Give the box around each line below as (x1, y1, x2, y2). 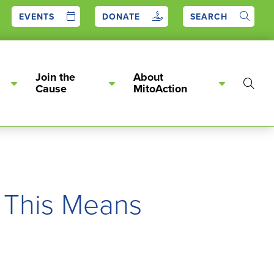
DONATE (102, 10, 140, 23)
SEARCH (190, 10, 228, 23)
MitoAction (133, 81, 187, 97)
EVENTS (19, 10, 54, 23)
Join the (35, 69, 75, 85)
